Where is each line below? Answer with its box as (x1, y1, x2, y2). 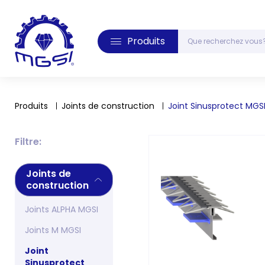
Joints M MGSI (25, 224, 81, 236)
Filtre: (15, 135, 41, 148)
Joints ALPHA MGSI (25, 203, 98, 215)
